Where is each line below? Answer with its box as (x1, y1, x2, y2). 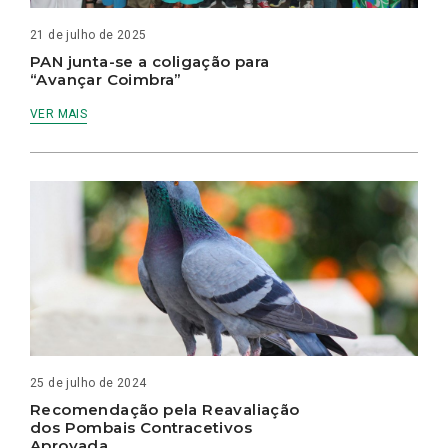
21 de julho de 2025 (30, 28, 147, 42)
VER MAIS (30, 107, 88, 121)
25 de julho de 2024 (30, 375, 147, 390)
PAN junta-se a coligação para (30, 52, 270, 71)
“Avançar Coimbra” (30, 70, 182, 89)
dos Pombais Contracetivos (30, 417, 252, 437)
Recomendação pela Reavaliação (30, 399, 300, 419)
